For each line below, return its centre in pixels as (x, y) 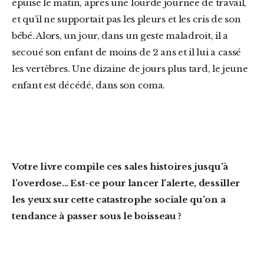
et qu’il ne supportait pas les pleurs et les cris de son (126, 19)
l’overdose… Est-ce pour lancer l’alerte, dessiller (126, 183)
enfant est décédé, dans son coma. (89, 85)
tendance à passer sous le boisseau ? (97, 216)
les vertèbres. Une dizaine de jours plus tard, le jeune (130, 69)
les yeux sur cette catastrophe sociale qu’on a (119, 199)
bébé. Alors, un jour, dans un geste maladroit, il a (120, 36)
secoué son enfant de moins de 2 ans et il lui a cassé (127, 52)
